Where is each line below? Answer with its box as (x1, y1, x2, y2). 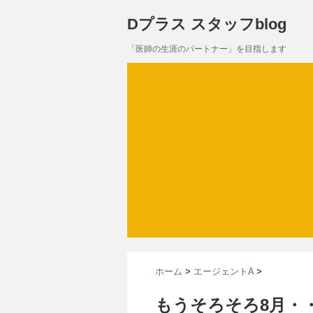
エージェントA (194, 266, 254, 277)
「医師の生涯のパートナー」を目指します (127, 44, 286, 54)
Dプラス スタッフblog (127, 15, 286, 33)
